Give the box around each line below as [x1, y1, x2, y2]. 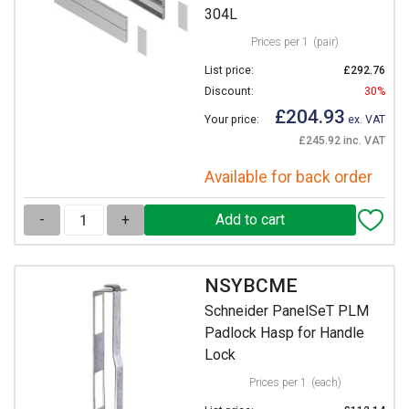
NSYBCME [204, 274, 298, 297]
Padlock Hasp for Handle [204, 324, 364, 342]
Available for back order [204, 168, 372, 187]
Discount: [204, 85, 254, 99]
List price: [204, 64, 254, 78]
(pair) [313, 36, 340, 49]
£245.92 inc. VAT [299, 134, 385, 148]
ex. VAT [345, 113, 385, 127]
